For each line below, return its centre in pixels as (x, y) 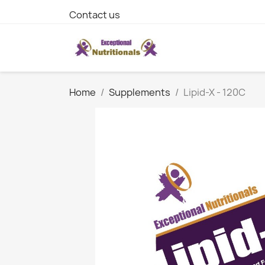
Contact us (95, 15)
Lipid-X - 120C (214, 92)
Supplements (140, 92)
